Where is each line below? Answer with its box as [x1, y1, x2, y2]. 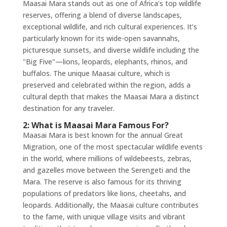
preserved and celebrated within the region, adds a [22, 80, 191, 90]
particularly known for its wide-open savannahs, [22, 33, 180, 44]
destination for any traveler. [22, 103, 115, 113]
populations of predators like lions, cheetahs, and [22, 188, 186, 199]
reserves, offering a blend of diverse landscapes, [22, 10, 182, 20]
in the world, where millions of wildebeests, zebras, [22, 154, 192, 164]
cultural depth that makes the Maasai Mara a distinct [22, 92, 199, 102]
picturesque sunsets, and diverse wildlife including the [22, 45, 199, 55]
